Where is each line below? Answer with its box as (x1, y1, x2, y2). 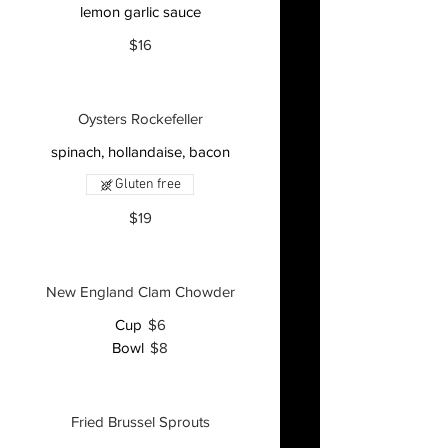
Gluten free (115, 176, 181, 193)
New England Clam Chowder (45, 283, 235, 300)
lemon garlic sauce (79, 3, 201, 20)
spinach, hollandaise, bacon (50, 143, 230, 160)
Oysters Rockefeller (77, 110, 203, 127)
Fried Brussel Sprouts (70, 413, 210, 430)
